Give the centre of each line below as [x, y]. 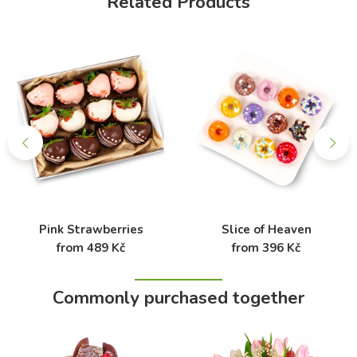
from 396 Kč [266, 247]
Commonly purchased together [178, 298]
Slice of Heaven [266, 229]
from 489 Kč [91, 247]
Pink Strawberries [91, 229]
